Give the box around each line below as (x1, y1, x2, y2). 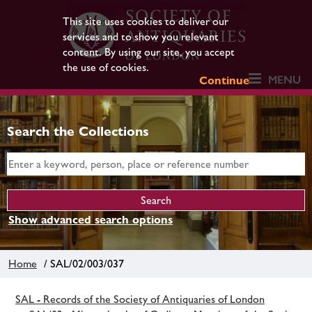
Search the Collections (7, 123, 149, 139)
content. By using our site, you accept (62, 45, 235, 58)
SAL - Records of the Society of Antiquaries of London (15, 292, 265, 306)
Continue (199, 74, 250, 87)
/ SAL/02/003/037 (38, 256, 124, 270)
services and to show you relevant (62, 30, 219, 43)
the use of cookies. (62, 61, 149, 74)
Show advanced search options (8, 213, 173, 226)
